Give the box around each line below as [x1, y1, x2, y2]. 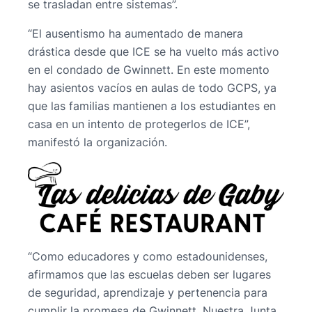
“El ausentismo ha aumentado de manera [28, 26, 243, 40]
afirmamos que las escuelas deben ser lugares [28, 267, 271, 282]
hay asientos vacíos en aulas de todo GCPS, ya [28, 81, 276, 95]
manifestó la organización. [28, 135, 167, 149]
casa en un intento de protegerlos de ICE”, [28, 117, 250, 131]
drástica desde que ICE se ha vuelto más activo [28, 45, 279, 58]
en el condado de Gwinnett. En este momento [28, 63, 270, 77]
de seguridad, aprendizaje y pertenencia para [28, 286, 267, 300]
